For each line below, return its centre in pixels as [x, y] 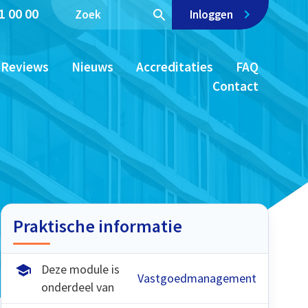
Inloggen [212, 15]
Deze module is [80, 269]
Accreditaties [174, 67]
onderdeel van [77, 287]
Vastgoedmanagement [197, 278]
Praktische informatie [97, 226]
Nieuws [92, 67]
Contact [235, 86]
